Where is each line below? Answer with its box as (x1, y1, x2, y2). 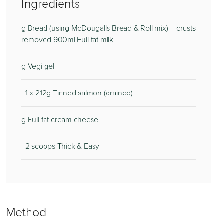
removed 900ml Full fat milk (21, 34, 113, 45)
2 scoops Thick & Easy (21, 140, 99, 152)
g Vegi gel (21, 61, 54, 72)
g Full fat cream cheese (21, 114, 98, 125)
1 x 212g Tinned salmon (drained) (21, 87, 133, 98)
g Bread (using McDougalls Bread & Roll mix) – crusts (21, 22, 196, 33)
